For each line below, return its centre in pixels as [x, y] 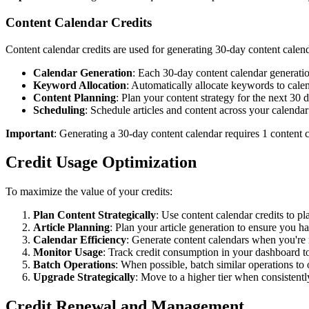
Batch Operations [74, 265]
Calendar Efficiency [80, 240]
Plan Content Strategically [94, 215]
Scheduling [59, 110]
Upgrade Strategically [84, 277]
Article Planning [71, 228]
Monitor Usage [68, 252]
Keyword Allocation [80, 85]
